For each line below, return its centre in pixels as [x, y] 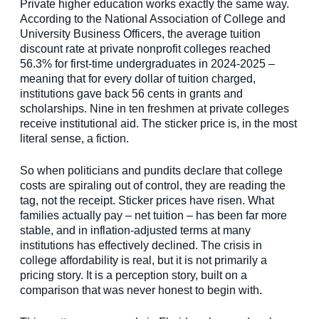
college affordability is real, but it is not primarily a [143, 261]
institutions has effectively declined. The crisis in [141, 246]
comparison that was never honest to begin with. [141, 291]
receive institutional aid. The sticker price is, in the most [158, 124]
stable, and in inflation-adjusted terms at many [135, 231]
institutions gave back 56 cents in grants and [131, 94]
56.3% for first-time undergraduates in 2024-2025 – [147, 64]
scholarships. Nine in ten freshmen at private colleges [155, 109]
